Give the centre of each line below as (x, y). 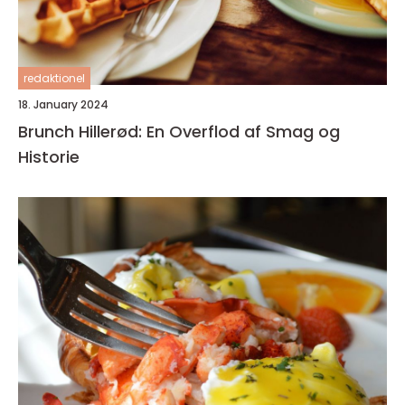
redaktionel (54, 79)
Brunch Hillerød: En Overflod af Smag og (179, 132)
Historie (49, 157)
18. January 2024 (63, 105)
